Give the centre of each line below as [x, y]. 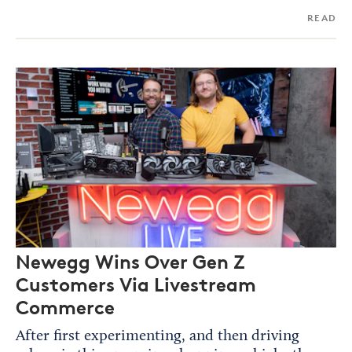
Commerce [65, 308]
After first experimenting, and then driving [158, 336]
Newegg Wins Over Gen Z [130, 262]
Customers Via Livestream [136, 285]
